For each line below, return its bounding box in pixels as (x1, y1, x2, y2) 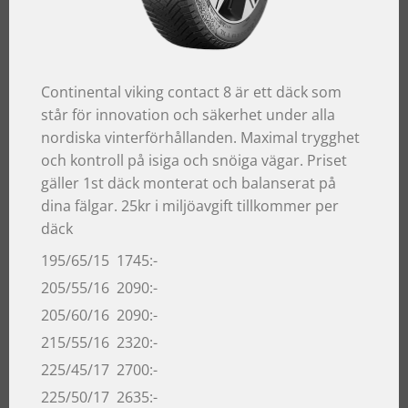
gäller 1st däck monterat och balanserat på (41, 172, 336, 193)
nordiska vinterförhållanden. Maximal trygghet (41, 127, 360, 148)
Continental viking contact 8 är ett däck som (41, 81, 342, 102)
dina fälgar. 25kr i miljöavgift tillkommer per (41, 195, 339, 216)
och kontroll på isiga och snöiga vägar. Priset (41, 149, 347, 170)
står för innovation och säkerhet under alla (41, 104, 335, 125)
